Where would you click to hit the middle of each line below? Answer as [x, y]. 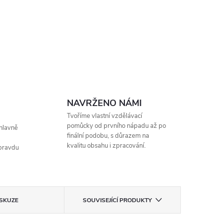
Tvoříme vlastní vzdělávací [104, 116]
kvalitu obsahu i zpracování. [106, 146]
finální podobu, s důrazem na [108, 136]
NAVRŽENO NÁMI [104, 103]
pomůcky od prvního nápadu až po [116, 126]
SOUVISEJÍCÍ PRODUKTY [117, 200]
